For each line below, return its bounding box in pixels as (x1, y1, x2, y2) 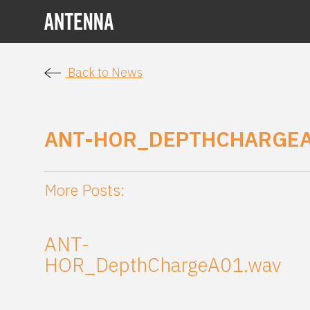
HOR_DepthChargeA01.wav (44, 252, 281, 278)
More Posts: (44, 180, 125, 201)
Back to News (65, 64, 143, 80)
